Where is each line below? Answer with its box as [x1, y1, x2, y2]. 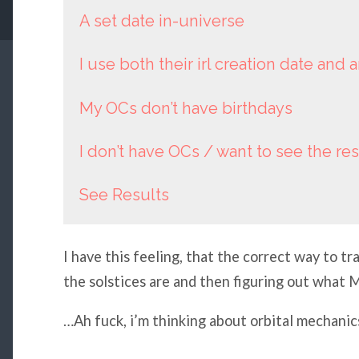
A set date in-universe [79, 11, 244, 31]
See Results [79, 184, 169, 204]
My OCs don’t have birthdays [79, 98, 292, 118]
